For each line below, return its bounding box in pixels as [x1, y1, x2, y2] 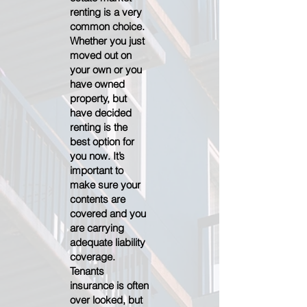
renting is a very [70, 5, 142, 19]
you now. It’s [70, 149, 125, 162]
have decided [70, 106, 132, 119]
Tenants [70, 265, 104, 278]
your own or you [70, 63, 142, 76]
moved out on [70, 49, 132, 62]
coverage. [70, 250, 115, 263]
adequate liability [70, 236, 145, 249]
